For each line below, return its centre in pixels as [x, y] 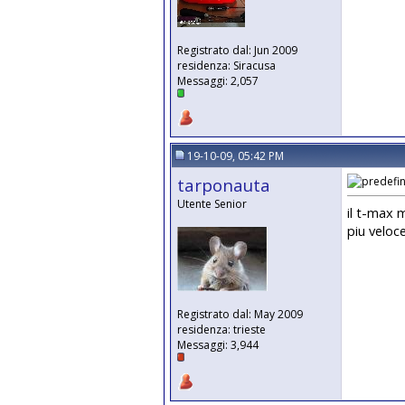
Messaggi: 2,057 [218, 81]
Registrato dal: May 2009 [240, 314]
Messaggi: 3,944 [218, 345]
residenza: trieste [221, 330]
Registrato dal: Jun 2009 [237, 50]
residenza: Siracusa [226, 66]
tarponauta [224, 185]
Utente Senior [212, 204]
